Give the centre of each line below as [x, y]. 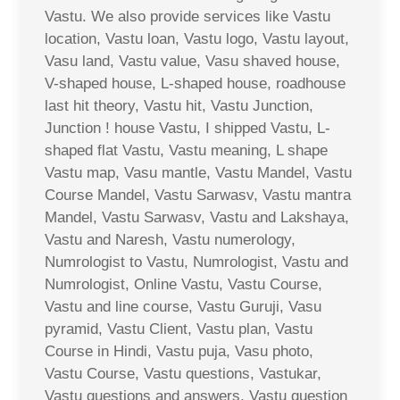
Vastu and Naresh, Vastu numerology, [170, 240]
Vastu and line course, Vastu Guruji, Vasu [183, 307]
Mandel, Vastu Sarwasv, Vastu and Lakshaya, [197, 217]
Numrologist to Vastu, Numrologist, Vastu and [196, 262]
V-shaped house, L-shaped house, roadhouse [195, 83]
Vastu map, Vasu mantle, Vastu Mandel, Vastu [198, 173]
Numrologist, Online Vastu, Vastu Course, [183, 284]
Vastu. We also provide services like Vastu [187, 17]
